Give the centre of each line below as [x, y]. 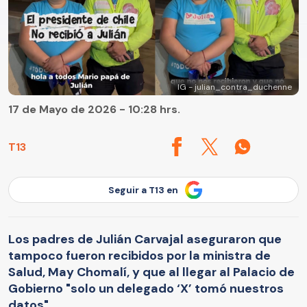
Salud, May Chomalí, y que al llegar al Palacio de [151, 272]
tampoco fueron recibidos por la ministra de [139, 255]
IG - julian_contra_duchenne [235, 87]
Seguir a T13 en [143, 190]
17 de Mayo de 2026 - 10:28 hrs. [94, 110]
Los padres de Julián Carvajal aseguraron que [145, 239]
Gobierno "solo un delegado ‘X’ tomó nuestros [146, 288]
